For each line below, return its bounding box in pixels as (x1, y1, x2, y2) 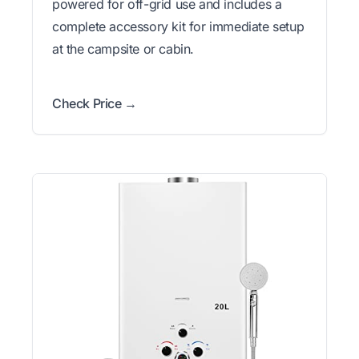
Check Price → (52, 95, 137, 111)
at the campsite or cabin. (52, 40, 195, 57)
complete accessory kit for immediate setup (52, 18, 305, 34)
